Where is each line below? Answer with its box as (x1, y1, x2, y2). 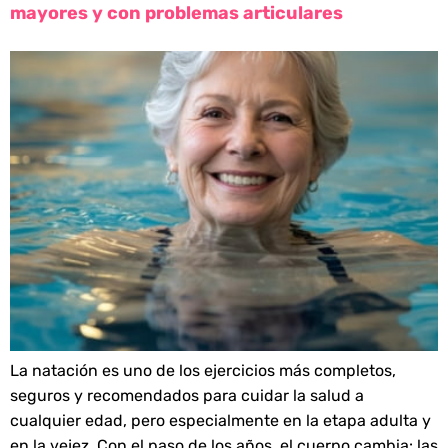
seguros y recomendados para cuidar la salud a (10, 385, 364, 405)
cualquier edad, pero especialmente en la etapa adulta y (10, 410, 431, 430)
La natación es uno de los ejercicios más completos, (10, 360, 396, 380)
